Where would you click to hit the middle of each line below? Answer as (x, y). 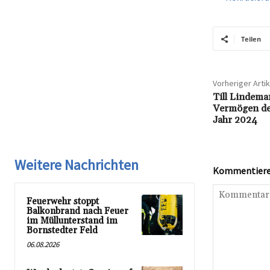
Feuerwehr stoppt (63, 202)
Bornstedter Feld (62, 231)
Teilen (251, 39)
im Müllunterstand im (72, 221)
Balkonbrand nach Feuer (77, 212)
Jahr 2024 (235, 120)
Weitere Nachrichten (77, 165)
